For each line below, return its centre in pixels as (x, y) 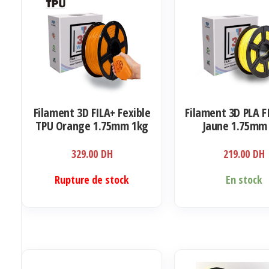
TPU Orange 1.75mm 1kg (92, 125)
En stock (244, 179)
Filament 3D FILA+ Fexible (92, 112)
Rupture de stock (92, 179)
